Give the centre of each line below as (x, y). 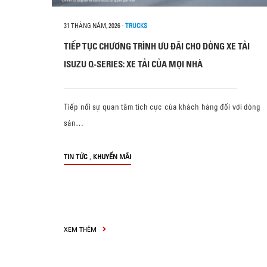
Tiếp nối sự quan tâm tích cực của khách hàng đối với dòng (162, 107)
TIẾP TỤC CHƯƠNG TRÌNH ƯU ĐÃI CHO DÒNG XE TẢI (157, 46)
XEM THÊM (81, 229)
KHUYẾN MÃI (112, 156)
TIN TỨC (76, 156)
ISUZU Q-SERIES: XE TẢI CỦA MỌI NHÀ (133, 64)
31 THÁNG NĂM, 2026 (92, 26)
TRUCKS (136, 26)
